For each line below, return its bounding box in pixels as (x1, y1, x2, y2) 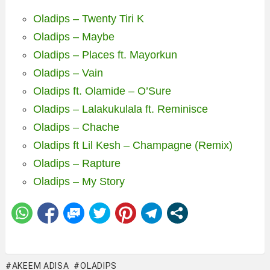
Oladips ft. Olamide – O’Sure (33, 85, 171, 97)
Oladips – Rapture (33, 157, 121, 169)
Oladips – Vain (33, 67, 103, 79)
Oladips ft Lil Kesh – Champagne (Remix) (33, 139, 233, 151)
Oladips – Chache (33, 121, 119, 133)
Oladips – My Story (33, 175, 125, 187)
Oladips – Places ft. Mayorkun (33, 49, 177, 61)
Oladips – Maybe (33, 31, 115, 43)
